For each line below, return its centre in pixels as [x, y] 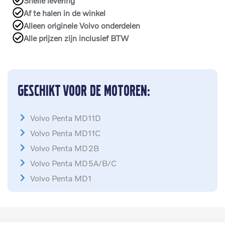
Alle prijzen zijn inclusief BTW [76, 38]
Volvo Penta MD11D [66, 118]
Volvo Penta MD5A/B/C [73, 163]
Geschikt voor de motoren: [84, 90]
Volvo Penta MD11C [65, 133]
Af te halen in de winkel [65, 13]
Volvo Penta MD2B [65, 148]
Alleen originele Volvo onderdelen [82, 25]
